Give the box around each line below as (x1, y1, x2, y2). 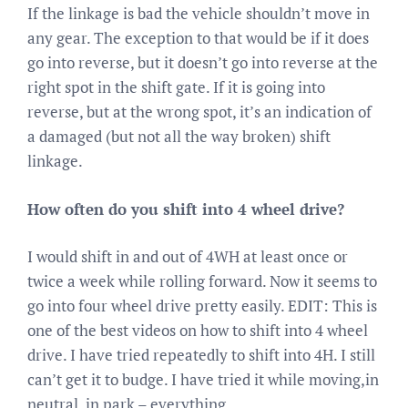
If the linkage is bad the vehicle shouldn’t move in (27, 3, 370, 24)
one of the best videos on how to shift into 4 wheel (27, 320, 368, 341)
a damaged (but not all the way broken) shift (27, 126, 331, 147)
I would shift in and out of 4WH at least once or (27, 246, 348, 267)
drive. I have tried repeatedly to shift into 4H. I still (27, 344, 375, 365)
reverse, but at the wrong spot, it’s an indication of (27, 101, 372, 122)
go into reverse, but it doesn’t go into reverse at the (27, 52, 378, 73)
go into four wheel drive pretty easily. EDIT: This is (27, 295, 377, 316)
